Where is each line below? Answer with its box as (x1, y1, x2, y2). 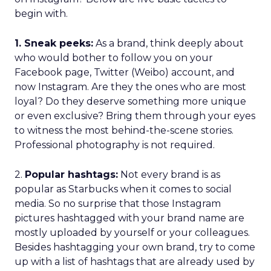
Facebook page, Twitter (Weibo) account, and (15, 67, 235, 78)
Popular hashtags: (25, 169, 118, 180)
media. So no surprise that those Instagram (15, 198, 221, 209)
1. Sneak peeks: (15, 38, 93, 49)
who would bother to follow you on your (15, 52, 213, 64)
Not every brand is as (118, 169, 220, 180)
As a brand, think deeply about (93, 38, 244, 49)
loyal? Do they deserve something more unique (15, 96, 246, 107)
